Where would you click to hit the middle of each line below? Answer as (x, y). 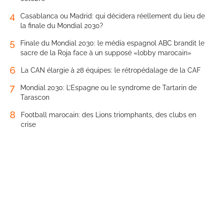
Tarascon (35, 97)
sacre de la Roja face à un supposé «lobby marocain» (106, 53)
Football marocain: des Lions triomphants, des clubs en (108, 115)
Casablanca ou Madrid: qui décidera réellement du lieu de (113, 16)
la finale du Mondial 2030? (62, 25)
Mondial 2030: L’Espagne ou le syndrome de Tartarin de (108, 87)
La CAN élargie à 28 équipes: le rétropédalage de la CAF (111, 70)
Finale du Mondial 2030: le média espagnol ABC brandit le (112, 43)
